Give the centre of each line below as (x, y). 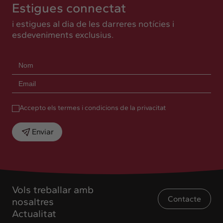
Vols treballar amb (53, 189)
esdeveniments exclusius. (63, 35)
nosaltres (33, 201)
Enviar (43, 132)
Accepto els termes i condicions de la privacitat (92, 108)
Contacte (184, 199)
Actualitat (34, 213)
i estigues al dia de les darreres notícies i (93, 24)
